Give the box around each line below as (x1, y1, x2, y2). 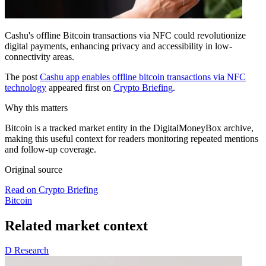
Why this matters (5, 102, 68, 113)
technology (5, 82, 46, 93)
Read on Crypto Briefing (5, 184, 98, 195)
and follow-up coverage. (5, 144, 96, 154)
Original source (5, 164, 62, 175)
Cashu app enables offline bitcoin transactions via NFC (40, 71, 246, 82)
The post (5, 71, 40, 82)
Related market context (5, 217, 148, 233)
